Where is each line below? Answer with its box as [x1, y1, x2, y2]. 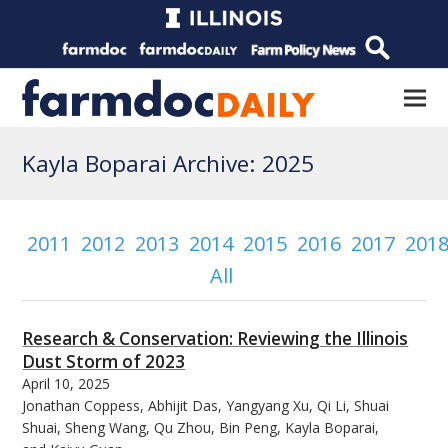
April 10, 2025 [22, 373, 111, 393]
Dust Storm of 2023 [22, 349, 186, 373]
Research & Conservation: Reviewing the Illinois [22, 326, 409, 350]
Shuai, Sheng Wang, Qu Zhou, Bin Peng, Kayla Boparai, [22, 417, 380, 437]
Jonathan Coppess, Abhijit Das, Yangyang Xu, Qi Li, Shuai [22, 395, 390, 415]
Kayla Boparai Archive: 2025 [22, 148, 315, 179]
